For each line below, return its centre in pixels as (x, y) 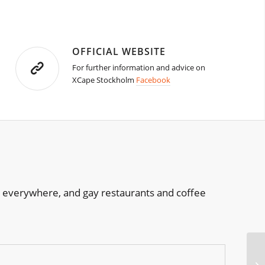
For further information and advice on (139, 68)
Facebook (153, 80)
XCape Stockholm (104, 80)
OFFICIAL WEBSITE (119, 52)
